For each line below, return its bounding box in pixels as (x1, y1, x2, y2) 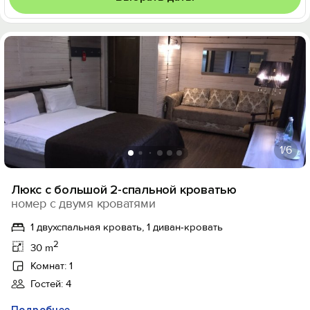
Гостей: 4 (30, 277, 71, 290)
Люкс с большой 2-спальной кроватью (11, 182, 237, 197)
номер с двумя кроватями (11, 196, 156, 211)
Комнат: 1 (30, 259, 73, 272)
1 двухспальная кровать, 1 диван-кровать (30, 221, 223, 233)
